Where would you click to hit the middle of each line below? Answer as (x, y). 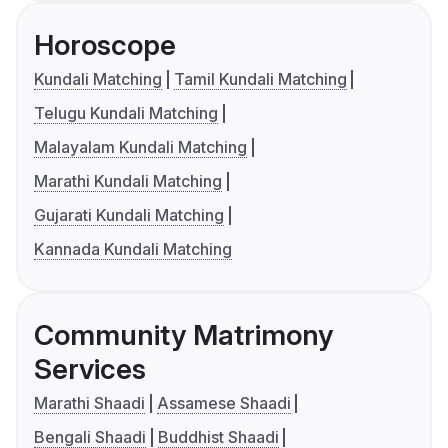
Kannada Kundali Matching (133, 249)
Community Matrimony (183, 335)
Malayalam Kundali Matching (140, 147)
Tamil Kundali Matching (260, 79)
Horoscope (105, 45)
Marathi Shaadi (89, 403)
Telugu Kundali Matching (126, 113)
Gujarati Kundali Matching (129, 215)
